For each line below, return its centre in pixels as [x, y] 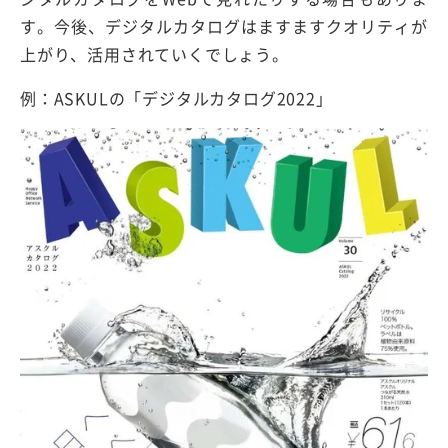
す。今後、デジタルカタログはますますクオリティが [224, 26]
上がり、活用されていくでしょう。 [154, 54]
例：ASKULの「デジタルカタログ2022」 [176, 98]
